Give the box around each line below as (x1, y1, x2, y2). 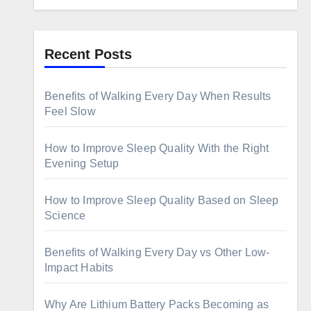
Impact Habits (44, 262, 114, 274)
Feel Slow (44, 106, 96, 117)
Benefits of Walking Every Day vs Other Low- (44, 246, 270, 258)
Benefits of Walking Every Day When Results (44, 90, 271, 102)
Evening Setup (44, 158, 119, 169)
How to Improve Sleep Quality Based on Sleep (44, 194, 279, 206)
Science (44, 210, 86, 221)
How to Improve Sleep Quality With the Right (44, 142, 269, 154)
